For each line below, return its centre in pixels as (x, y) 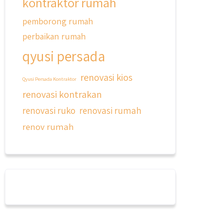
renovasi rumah (111, 110)
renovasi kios (107, 77)
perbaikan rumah (54, 36)
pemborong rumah (58, 21)
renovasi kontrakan (62, 94)
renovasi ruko (49, 110)
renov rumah (48, 127)
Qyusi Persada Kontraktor (50, 79)
